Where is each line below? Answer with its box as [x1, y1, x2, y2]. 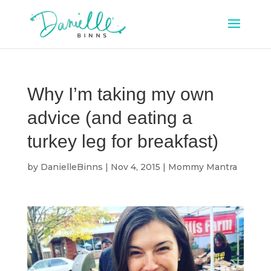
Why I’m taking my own [27, 84, 214, 104]
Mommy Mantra [168, 162, 237, 172]
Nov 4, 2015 [110, 162, 160, 172]
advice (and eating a [27, 108, 192, 128]
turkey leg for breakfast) [27, 131, 218, 151]
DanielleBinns [40, 162, 103, 172]
